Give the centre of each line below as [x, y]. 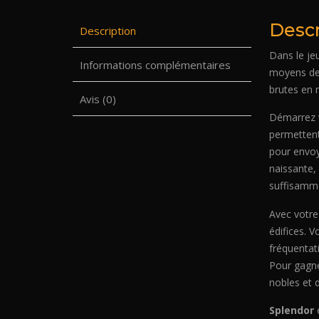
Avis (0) [98, 99]
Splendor [292, 310]
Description [108, 30]
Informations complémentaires [155, 64]
